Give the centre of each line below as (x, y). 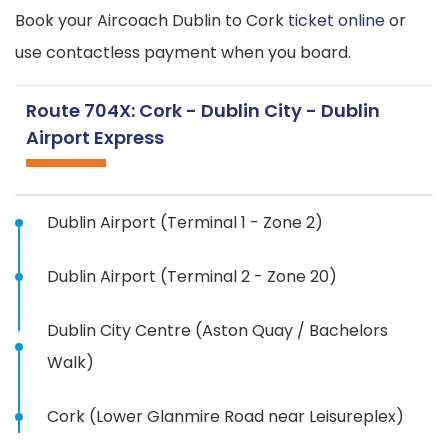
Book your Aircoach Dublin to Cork (151, 21)
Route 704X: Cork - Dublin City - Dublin (203, 111)
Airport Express (95, 138)
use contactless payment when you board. (183, 53)
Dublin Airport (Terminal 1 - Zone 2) (185, 223)
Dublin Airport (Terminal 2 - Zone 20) (192, 277)
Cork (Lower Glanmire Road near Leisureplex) (225, 417)
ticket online (336, 21)
